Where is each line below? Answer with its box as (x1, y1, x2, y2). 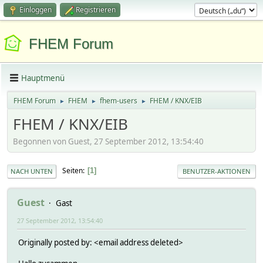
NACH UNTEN (11, 166, 53, 176)
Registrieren (76, 5, 116, 15)
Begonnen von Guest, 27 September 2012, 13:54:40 (13, 136, 204, 147)
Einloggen (19, 5, 52, 15)
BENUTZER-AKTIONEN (183, 166, 251, 176)
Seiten (62, 166, 83, 176)
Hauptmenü (21, 72, 65, 83)
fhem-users (100, 96, 137, 106)
